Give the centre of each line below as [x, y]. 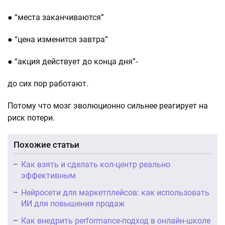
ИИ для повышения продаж [73, 204]
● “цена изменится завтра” [58, 39]
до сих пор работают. [48, 84]
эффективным [48, 176]
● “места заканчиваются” [56, 17]
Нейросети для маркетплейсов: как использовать [115, 193]
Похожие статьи [46, 145]
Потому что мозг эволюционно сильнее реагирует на [108, 106]
